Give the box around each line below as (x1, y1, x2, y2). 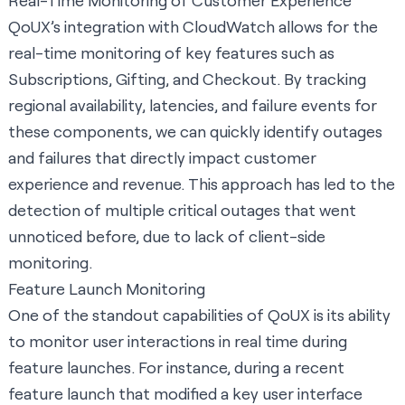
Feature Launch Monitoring (8, 278, 205, 299)
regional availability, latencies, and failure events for (8, 95, 377, 116)
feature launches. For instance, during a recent (8, 357, 344, 378)
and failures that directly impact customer (8, 147, 316, 168)
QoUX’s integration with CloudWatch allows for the (8, 16, 378, 37)
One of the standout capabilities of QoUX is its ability (8, 305, 391, 325)
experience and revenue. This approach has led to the (8, 174, 395, 194)
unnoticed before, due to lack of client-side (8, 226, 325, 247)
